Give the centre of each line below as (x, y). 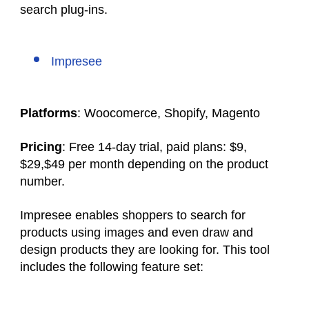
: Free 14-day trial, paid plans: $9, (154, 147)
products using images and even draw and (137, 232)
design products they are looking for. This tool (145, 250)
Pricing (41, 147)
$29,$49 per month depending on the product (144, 164)
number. (44, 181)
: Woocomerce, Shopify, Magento (169, 113)
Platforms (49, 113)
